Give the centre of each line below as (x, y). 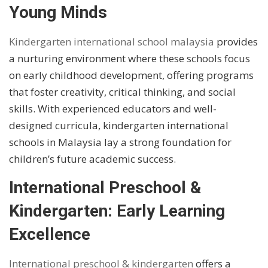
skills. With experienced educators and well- (113, 108)
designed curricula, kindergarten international (119, 125)
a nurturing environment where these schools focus (130, 58)
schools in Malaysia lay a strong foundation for (120, 142)
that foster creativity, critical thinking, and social (122, 92)
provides (236, 41)
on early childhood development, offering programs (131, 75)
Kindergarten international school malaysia (112, 41)
